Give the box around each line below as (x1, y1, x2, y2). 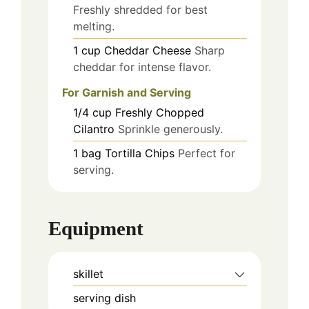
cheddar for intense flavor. (73, 60, 211, 74)
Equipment (48, 217, 143, 239)
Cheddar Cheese (104, 43, 191, 58)
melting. (73, 19, 114, 34)
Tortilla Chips (105, 146, 175, 161)
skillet (73, 266, 103, 281)
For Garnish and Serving (62, 86, 191, 100)
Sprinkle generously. (118, 122, 223, 137)
